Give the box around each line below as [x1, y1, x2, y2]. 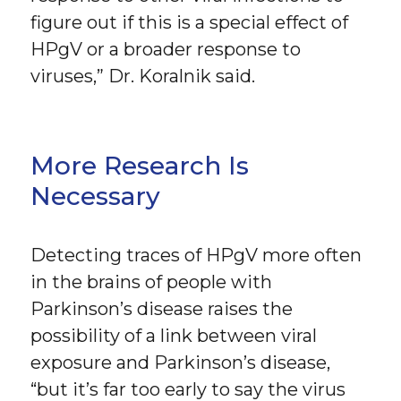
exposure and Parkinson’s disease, [30, 352, 331, 374]
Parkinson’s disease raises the [30, 298, 294, 320]
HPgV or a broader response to [30, 38, 302, 60]
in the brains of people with [30, 271, 273, 294]
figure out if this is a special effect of [30, 11, 349, 33]
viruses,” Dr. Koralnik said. [30, 64, 256, 87]
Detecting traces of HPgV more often [30, 244, 363, 267]
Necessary [30, 181, 161, 212]
